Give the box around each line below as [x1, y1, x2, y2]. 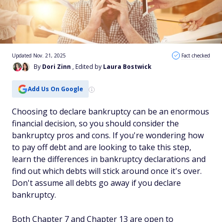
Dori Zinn [42, 62, 71, 71]
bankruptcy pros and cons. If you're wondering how [12, 130, 204, 141]
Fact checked [181, 52, 210, 59]
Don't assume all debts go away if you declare [12, 177, 181, 188]
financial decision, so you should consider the [12, 118, 179, 129]
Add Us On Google [27, 84, 83, 93]
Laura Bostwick [103, 62, 152, 71]
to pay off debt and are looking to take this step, [12, 142, 191, 153]
